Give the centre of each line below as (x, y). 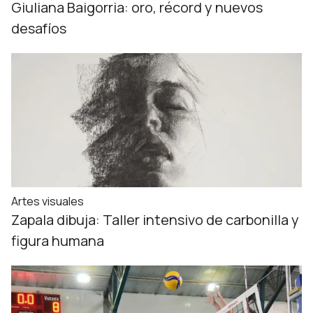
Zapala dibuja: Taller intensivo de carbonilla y (155, 220)
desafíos (39, 28)
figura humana (58, 241)
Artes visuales (48, 201)
